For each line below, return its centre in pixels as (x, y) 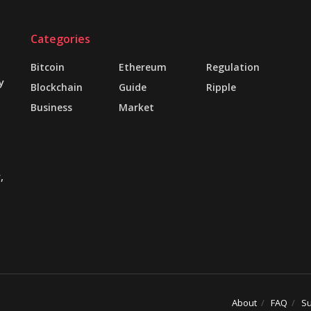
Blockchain (57, 87)
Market (136, 107)
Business (51, 107)
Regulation (233, 67)
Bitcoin (48, 67)
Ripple (221, 87)
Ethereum (142, 67)
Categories (60, 39)
